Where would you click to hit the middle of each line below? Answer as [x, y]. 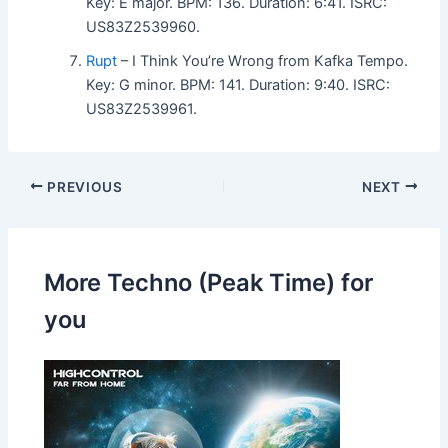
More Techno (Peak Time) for [209, 282]
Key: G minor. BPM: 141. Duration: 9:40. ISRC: [238, 84]
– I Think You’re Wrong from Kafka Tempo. [263, 60]
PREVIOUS [83, 186]
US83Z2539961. [142, 108]
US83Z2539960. [143, 26]
